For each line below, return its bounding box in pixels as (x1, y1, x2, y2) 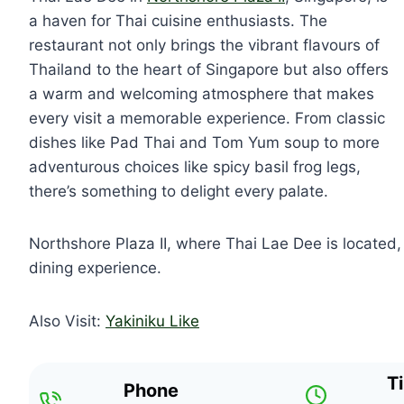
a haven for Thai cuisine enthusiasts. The (29, 11, 327, 30)
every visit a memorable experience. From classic (29, 108, 385, 127)
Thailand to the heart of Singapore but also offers (29, 60, 389, 78)
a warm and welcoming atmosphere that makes (29, 84, 374, 103)
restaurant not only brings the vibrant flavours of (29, 35, 380, 54)
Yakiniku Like (106, 311, 199, 330)
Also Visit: (29, 311, 106, 330)
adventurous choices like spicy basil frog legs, (29, 157, 361, 176)
